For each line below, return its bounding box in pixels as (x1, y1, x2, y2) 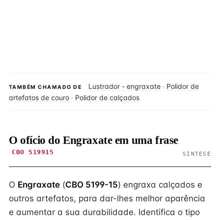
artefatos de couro (9, 93, 69, 102)
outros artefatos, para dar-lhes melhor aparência (9, 193, 205, 203)
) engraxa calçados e (118, 180, 202, 190)
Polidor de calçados (75, 93, 139, 102)
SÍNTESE (183, 151, 211, 157)
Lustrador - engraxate (88, 82, 161, 90)
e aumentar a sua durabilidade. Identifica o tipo (9, 207, 200, 217)
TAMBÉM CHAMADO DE (9, 84, 82, 90)
